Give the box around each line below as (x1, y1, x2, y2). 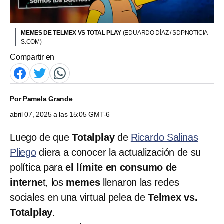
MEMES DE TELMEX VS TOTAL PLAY (21, 29, 123, 36)
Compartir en (10, 52, 55, 61)
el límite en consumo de (63, 161, 177, 173)
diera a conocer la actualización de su (36, 146, 201, 158)
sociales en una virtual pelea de (10, 191, 148, 203)
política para (10, 161, 63, 173)
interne (10, 176, 43, 188)
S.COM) (21, 38, 42, 45)
